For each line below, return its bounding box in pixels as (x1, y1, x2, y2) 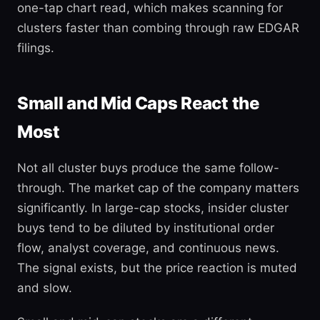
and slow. (17, 281, 72, 295)
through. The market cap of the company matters (17, 181, 299, 195)
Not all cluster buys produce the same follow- (17, 161, 279, 175)
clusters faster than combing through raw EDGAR (17, 21, 299, 35)
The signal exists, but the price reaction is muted (17, 261, 297, 275)
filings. (17, 41, 54, 55)
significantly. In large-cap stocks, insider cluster (17, 201, 289, 215)
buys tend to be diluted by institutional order (17, 221, 274, 235)
